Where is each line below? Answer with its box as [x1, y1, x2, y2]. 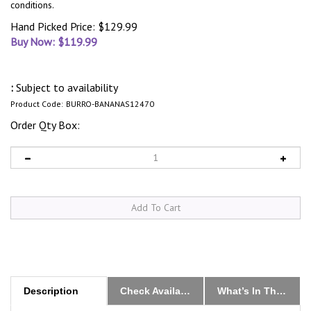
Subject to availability [13, 81, 118, 95]
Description [24, 269, 78, 280]
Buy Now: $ [10, 35, 64, 49]
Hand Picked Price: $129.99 [10, 19, 137, 34]
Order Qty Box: [10, 118, 80, 133]
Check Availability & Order [180, 269, 191, 280]
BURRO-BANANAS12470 [66, 99, 154, 110]
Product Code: [10, 99, 63, 110]
